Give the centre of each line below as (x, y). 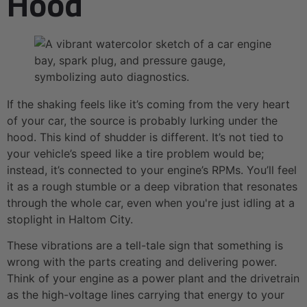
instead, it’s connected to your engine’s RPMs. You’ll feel (152, 170)
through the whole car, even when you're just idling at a (151, 203)
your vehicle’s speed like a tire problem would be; (135, 154)
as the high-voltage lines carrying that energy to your (146, 295)
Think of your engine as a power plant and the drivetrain (153, 279)
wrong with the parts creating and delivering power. (142, 262)
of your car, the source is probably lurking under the (142, 121)
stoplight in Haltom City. (70, 220)
